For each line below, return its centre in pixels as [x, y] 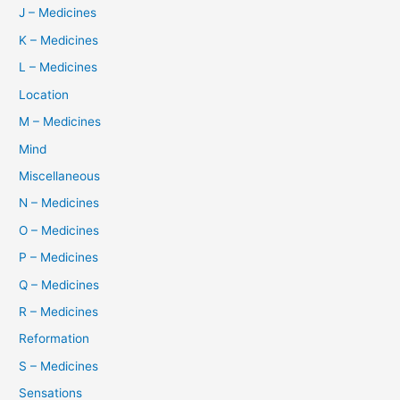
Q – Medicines [59, 284]
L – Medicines [58, 67]
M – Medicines [60, 122]
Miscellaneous [60, 175]
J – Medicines [58, 13]
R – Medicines [59, 311]
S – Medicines [59, 366]
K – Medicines [59, 40]
